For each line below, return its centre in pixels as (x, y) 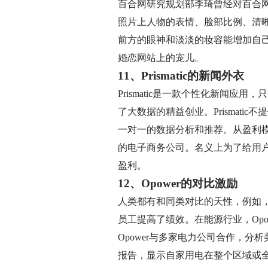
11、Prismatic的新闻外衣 (181, 76)
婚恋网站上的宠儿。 (161, 58)
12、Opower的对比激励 (178, 183)
